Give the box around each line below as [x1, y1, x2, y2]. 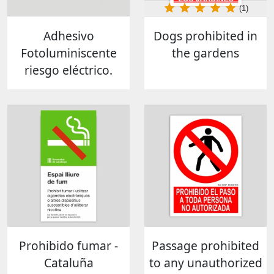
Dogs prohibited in [154, 27, 257, 44]
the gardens [172, 44, 239, 61]
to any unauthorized [149, 254, 262, 271]
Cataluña [43, 254, 94, 271]
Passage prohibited [152, 237, 259, 254]
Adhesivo [43, 27, 94, 44]
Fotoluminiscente [20, 44, 117, 61]
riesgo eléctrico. [24, 61, 113, 78]
